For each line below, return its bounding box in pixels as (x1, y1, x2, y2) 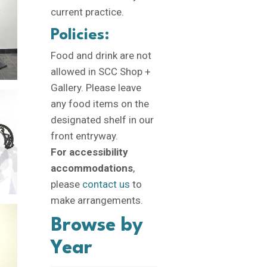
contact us (82, 178, 130, 190)
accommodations (50, 162, 133, 174)
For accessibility (50, 146, 128, 158)
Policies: (50, 27, 109, 43)
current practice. (50, 6, 124, 18)
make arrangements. (50, 194, 143, 206)
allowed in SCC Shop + (50, 66, 151, 77)
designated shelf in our (50, 114, 154, 126)
